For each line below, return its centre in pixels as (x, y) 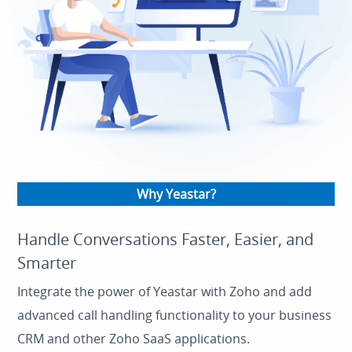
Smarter (47, 263)
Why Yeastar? (176, 194)
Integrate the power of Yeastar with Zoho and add (165, 291)
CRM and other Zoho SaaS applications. (134, 338)
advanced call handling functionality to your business (175, 315)
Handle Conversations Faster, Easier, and (166, 240)
